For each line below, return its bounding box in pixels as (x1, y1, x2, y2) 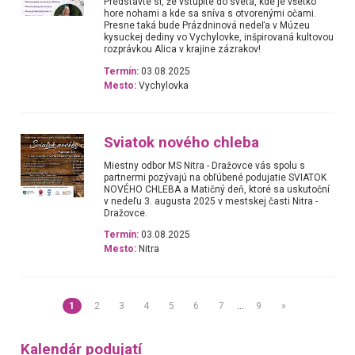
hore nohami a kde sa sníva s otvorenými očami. (104, 8, 317, 20)
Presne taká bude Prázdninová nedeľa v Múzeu (104, 20, 311, 32)
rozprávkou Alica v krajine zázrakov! (104, 44, 261, 55)
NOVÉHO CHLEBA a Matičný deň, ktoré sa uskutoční (104, 184, 330, 195)
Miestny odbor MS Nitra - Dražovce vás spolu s (104, 160, 306, 171)
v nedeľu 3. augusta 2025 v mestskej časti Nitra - (104, 196, 319, 207)
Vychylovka (136, 79, 189, 91)
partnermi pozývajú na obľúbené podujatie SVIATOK (104, 172, 327, 183)
